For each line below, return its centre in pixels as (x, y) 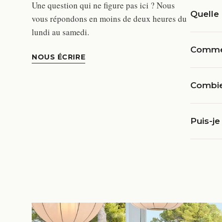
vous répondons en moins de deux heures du (109, 19)
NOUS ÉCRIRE (59, 57)
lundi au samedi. (60, 32)
